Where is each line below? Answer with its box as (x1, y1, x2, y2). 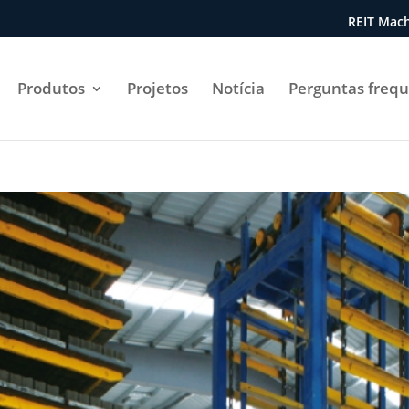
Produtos (17, 78, 85, 99)
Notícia (212, 78, 265, 99)
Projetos (127, 78, 188, 99)
